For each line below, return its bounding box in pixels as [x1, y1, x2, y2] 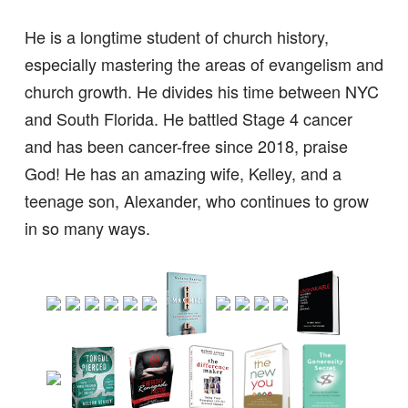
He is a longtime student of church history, [24, 25, 329, 49]
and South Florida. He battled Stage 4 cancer [24, 107, 352, 131]
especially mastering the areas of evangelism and [24, 52, 383, 76]
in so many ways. [24, 216, 150, 240]
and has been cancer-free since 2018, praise [24, 134, 348, 158]
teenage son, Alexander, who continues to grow [24, 189, 369, 213]
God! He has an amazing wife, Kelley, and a [24, 161, 342, 186]
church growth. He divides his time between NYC [24, 79, 379, 104]
